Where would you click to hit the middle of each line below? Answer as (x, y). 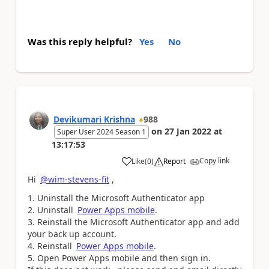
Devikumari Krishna (94, 119)
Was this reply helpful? (80, 41)
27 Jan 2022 (188, 131)
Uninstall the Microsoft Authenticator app (121, 198)
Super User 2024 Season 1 (101, 132)
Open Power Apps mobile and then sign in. (124, 258)
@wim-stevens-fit (75, 179)
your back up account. (72, 234)
